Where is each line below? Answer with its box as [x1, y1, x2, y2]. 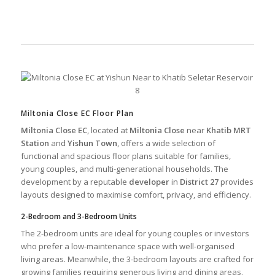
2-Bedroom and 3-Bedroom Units [20, 211, 137, 222]
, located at [87, 124, 130, 136]
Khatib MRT [206, 124, 251, 136]
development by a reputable [20, 176, 129, 187]
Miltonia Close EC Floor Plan [20, 107, 134, 118]
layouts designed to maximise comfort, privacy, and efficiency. [20, 188, 251, 200]
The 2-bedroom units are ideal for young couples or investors [20, 227, 249, 239]
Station [20, 137, 49, 149]
